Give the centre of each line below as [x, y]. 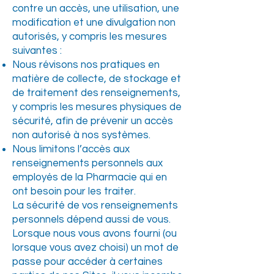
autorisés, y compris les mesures [90, 37]
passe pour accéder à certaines [87, 262]
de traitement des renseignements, [96, 93]
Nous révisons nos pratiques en [86, 65]
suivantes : [37, 51]
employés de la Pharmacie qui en [90, 177]
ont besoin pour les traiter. [74, 191]
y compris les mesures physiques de [97, 107]
